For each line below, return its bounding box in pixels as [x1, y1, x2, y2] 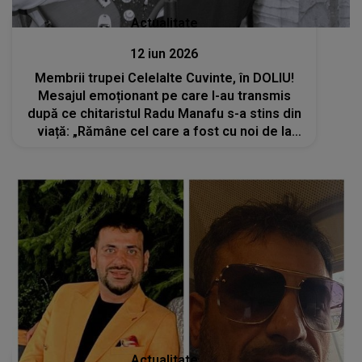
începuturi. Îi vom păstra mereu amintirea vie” [25, 141, 303, 157]
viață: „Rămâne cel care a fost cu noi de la [36, 123, 292, 139]
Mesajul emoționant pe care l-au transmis [37, 87, 291, 103]
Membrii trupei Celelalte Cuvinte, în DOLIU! [34, 69, 294, 86]
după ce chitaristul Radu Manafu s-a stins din [27, 105, 301, 121]
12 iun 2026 [130, 45, 199, 61]
